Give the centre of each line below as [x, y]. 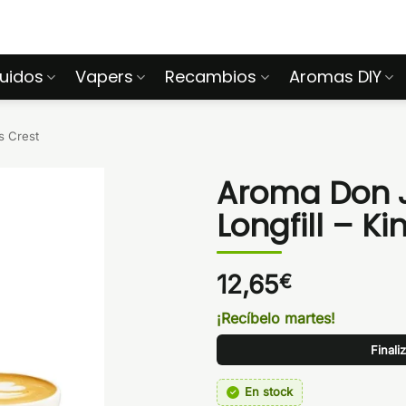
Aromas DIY [335, 77]
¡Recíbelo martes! [276, 318]
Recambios [211, 77]
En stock [269, 391]
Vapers [105, 77]
